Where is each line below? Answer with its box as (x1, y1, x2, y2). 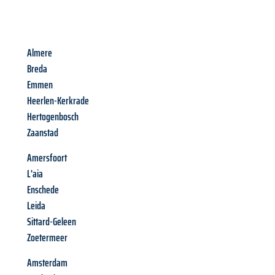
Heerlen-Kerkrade (27, 92, 89, 110)
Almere (27, 44, 52, 62)
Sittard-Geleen (27, 213, 76, 231)
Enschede (27, 181, 59, 199)
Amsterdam (27, 254, 68, 272)
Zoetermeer (27, 229, 68, 247)
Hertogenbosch (27, 108, 79, 126)
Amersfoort (27, 149, 67, 167)
